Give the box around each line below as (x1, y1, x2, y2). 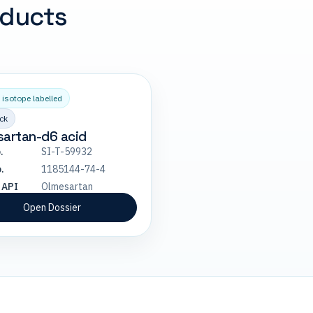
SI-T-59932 (41, 145, 92, 158)
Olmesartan (41, 180, 93, 193)
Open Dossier (23, 201, 82, 214)
